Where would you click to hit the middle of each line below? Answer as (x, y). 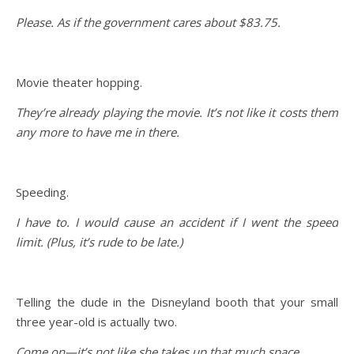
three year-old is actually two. (96, 321)
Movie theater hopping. (79, 82)
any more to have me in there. (101, 132)
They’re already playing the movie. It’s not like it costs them (177, 112)
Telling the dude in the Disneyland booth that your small (177, 301)
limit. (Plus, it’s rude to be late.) (101, 241)
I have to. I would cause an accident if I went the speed (177, 222)
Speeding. (42, 192)
